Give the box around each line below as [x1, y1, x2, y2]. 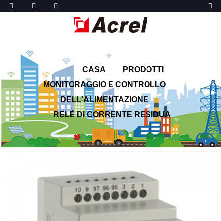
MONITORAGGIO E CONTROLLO [43, 80, 166, 89]
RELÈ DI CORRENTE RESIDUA [53, 110, 171, 119]
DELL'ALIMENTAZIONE [60, 95, 148, 104]
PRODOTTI [122, 65, 164, 74]
